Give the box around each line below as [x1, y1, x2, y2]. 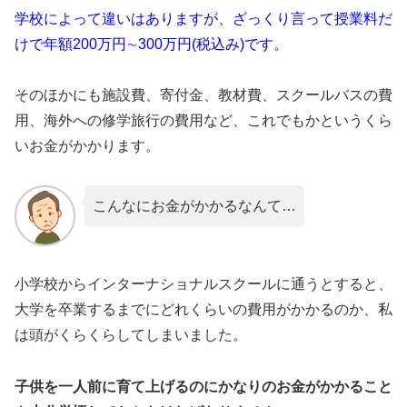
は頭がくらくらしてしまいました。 [15, 327, 247, 343]
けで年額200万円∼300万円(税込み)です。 [15, 35, 288, 52]
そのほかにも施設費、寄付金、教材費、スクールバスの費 [15, 87, 392, 104]
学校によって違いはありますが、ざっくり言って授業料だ [15, 10, 392, 26]
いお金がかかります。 [15, 138, 160, 154]
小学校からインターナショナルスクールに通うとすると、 [15, 276, 392, 293]
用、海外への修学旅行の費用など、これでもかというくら [15, 113, 392, 129]
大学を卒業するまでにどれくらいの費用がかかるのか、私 [15, 302, 392, 318]
